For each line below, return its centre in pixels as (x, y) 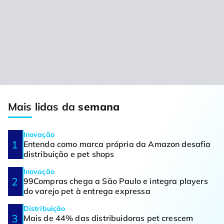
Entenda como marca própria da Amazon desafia (117, 144)
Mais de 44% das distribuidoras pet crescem (108, 218)
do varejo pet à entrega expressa (87, 191)
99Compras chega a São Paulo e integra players (115, 181)
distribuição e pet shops (69, 154)
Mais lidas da (43, 106)
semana (99, 106)
